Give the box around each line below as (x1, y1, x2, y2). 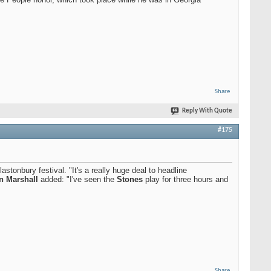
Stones (117, 174, 143, 184)
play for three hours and (143, 174, 228, 184)
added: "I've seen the (38, 174, 117, 184)
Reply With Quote (182, 107, 232, 114)
